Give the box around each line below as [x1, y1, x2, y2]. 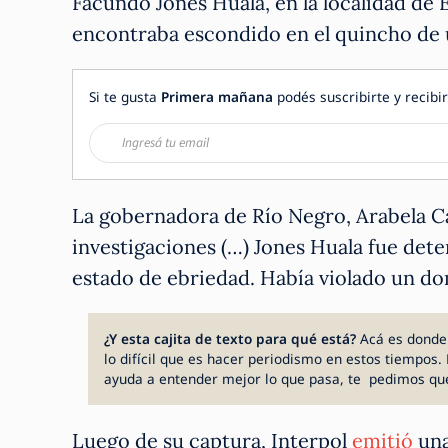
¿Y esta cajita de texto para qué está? [104, 328, 360, 348]
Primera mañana [161, 86, 273, 106]
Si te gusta [89, 86, 161, 106]
